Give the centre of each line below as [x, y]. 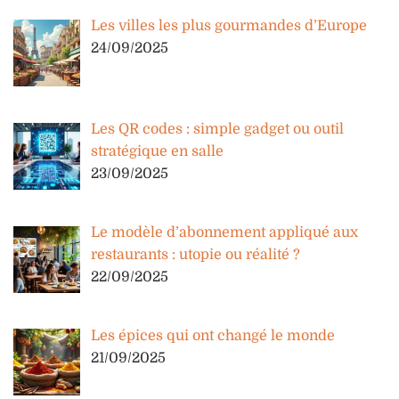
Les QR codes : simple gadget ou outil [217, 129]
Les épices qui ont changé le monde [213, 335]
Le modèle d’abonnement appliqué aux [224, 232]
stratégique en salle [157, 151]
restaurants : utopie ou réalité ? [195, 254]
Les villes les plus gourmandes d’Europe [229, 26]
